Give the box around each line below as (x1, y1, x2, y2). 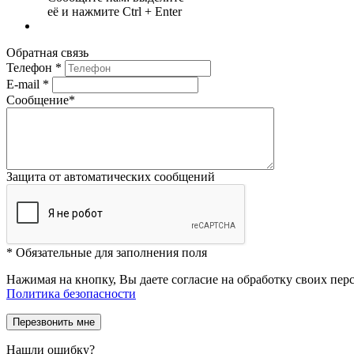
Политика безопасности (6, 286, 136, 300)
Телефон (6, 60, 52, 74)
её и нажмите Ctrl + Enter (47, 4, 182, 18)
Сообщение (6, 92, 69, 107)
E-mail (6, 77, 40, 91)
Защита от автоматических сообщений (6, 169, 215, 183)
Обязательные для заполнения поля (13, 245, 207, 259)
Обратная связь (6, 45, 88, 59)
